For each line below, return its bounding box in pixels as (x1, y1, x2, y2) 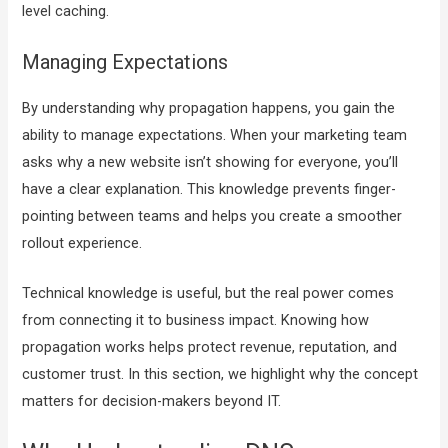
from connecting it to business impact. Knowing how (22, 311, 370, 330)
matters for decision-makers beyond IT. (22, 392, 282, 411)
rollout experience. (22, 233, 143, 252)
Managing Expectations (22, 49, 229, 74)
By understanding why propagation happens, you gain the (22, 98, 396, 117)
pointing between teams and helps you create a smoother (22, 206, 403, 225)
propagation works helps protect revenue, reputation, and (22, 338, 398, 357)
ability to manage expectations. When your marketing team (22, 125, 408, 144)
